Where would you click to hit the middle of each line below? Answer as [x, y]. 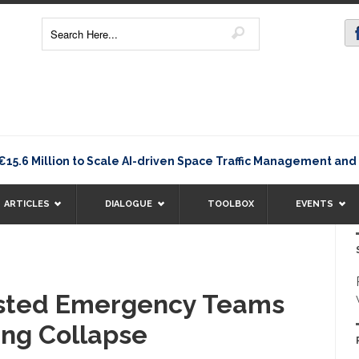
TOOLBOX [231, 204]
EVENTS [315, 204]
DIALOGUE [129, 204]
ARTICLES [27, 204]
